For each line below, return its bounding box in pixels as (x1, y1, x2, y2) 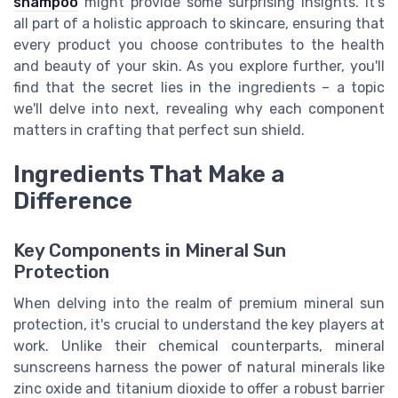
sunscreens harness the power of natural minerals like (13, 359, 385, 377)
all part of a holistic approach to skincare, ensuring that (13, 15, 385, 33)
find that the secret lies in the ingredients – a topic (13, 79, 385, 97)
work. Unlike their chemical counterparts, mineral (13, 338, 385, 355)
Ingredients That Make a (13, 161, 284, 188)
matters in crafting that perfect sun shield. (13, 122, 305, 139)
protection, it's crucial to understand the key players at (13, 316, 385, 334)
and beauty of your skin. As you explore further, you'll (13, 58, 385, 76)
